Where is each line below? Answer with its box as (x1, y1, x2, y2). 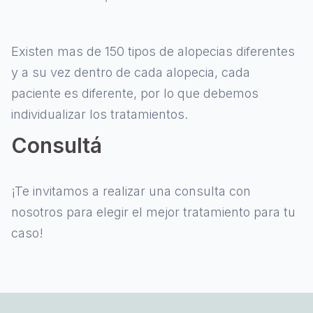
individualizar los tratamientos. (11, 107, 188, 122)
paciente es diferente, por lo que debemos (11, 86, 259, 101)
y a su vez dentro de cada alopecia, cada (11, 65, 250, 80)
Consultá (11, 133, 102, 159)
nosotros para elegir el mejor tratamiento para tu (11, 205, 296, 220)
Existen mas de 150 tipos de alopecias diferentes (11, 44, 295, 59)
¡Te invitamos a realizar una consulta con (11, 184, 251, 199)
